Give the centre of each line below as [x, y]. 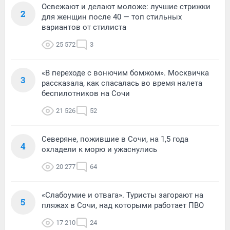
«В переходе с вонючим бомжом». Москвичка [125, 73]
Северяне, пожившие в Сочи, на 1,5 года [115, 139]
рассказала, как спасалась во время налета [122, 83]
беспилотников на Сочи [86, 94]
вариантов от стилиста [84, 27]
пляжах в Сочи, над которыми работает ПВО [123, 206]
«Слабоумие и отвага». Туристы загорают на [122, 195]
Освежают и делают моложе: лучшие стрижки [126, 7]
